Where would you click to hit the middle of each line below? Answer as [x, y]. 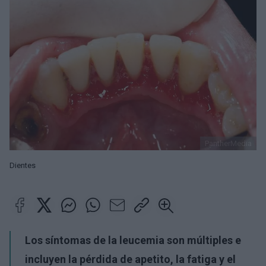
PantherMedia [228, 143]
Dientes [23, 165]
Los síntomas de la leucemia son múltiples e [133, 240]
